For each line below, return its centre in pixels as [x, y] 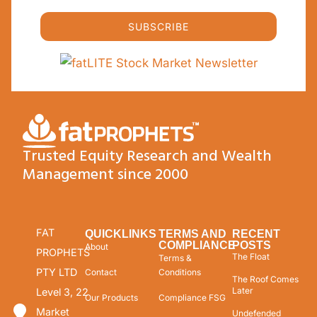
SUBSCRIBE [158, 27]
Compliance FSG [192, 297]
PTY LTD [57, 272]
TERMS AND [192, 234]
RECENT [256, 234]
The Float [251, 256]
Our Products [111, 297]
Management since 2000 [105, 175]
